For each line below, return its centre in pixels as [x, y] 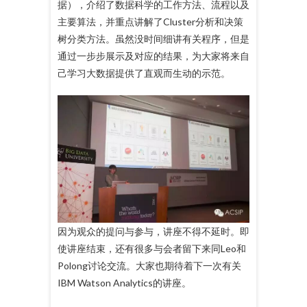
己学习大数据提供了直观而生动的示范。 [144, 73]
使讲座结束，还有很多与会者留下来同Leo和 [152, 249]
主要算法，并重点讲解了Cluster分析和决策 [150, 21]
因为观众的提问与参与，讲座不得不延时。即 [153, 232]
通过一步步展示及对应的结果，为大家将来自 [153, 56]
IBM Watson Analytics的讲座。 [124, 283]
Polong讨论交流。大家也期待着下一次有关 [149, 266]
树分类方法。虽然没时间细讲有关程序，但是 [153, 38]
